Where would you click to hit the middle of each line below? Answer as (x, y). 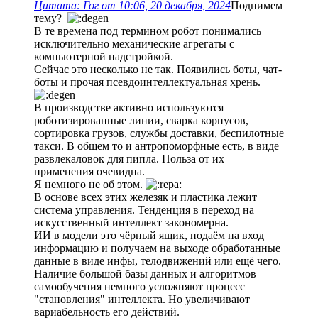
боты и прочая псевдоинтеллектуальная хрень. (147, 82)
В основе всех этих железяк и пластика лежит (146, 197)
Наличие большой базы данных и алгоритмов (145, 274)
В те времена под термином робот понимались (148, 31)
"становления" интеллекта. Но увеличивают (142, 300)
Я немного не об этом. (90, 185)
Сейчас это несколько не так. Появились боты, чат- (158, 70)
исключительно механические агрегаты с (134, 44)
